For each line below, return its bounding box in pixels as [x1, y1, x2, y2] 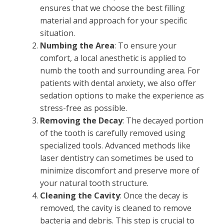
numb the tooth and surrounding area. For [40, 65, 200, 76]
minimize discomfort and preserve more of [40, 165, 199, 176]
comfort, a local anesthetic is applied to [40, 52, 186, 63]
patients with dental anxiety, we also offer [40, 77, 196, 88]
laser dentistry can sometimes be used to [40, 152, 193, 163]
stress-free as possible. [40, 102, 127, 113]
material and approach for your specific [40, 15, 187, 26]
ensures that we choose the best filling [40, 2, 185, 13]
